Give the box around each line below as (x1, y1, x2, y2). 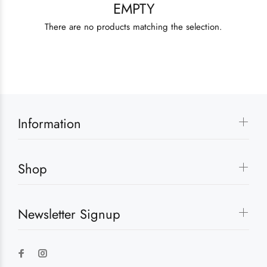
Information (18, 114, 81, 133)
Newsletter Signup (18, 204, 120, 223)
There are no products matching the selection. (45, 20, 222, 33)
